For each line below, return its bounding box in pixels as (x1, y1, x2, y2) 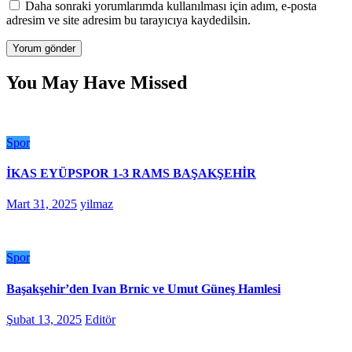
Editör (85, 312, 115, 326)
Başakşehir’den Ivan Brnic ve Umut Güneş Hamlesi (6, 281, 280, 295)
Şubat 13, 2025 (6, 312, 82, 326)
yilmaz (80, 197, 113, 211)
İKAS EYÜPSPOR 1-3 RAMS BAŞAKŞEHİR (6, 167, 256, 181)
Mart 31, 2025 (6, 197, 77, 211)
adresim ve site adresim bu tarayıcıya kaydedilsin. (6, 13, 251, 27)
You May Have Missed (6, 71, 187, 93)
